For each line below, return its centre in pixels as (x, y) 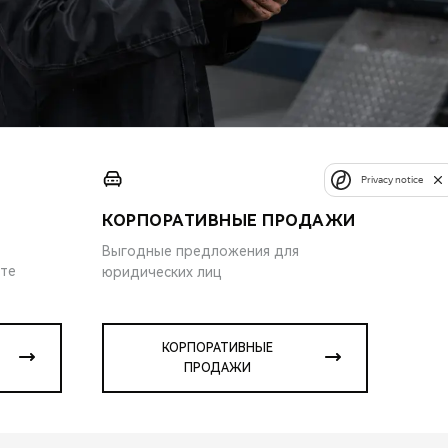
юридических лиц (162, 272)
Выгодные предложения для (200, 251)
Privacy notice (392, 179)
